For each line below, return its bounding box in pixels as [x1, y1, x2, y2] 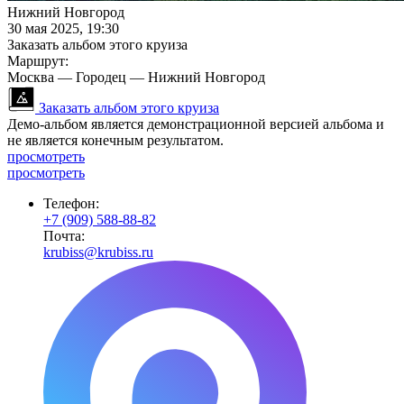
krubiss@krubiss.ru [43, 244, 153, 261]
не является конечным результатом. [7, 133, 224, 149]
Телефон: [43, 196, 99, 212]
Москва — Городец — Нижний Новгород [7, 69, 265, 86]
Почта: [43, 228, 85, 244]
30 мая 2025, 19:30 [7, 21, 119, 37]
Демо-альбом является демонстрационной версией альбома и [7, 116, 384, 133]
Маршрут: [7, 53, 69, 69]
